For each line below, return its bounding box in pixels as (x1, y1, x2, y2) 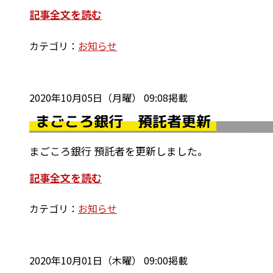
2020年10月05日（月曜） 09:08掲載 (29, 90, 188, 105)
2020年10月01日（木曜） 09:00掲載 (29, 253, 188, 268)
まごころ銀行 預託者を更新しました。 (29, 143, 208, 158)
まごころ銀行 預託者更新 (35, 110, 211, 132)
